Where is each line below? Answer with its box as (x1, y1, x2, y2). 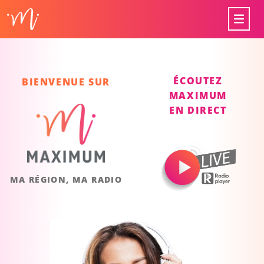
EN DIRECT (169, 103, 227, 117)
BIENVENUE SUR (22, 75, 110, 88)
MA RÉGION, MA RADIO (9, 173, 123, 185)
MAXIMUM (169, 88, 227, 102)
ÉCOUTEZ (173, 74, 223, 87)
